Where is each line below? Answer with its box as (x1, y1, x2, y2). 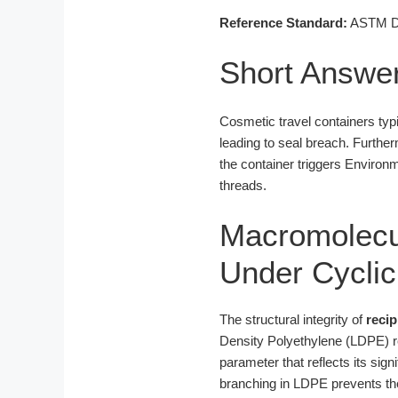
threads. (219, 178, 267, 194)
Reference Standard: (219, 15, 347, 31)
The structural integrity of (219, 311, 366, 327)
